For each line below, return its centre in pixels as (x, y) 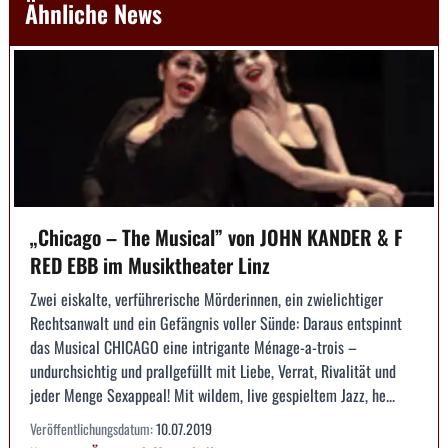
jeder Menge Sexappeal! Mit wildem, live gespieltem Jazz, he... (212, 395)
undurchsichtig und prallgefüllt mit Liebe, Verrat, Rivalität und (213, 371)
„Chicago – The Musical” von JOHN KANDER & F (216, 237)
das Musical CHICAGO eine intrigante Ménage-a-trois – (193, 347)
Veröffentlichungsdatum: (93, 429)
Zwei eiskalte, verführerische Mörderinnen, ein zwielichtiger (206, 299)
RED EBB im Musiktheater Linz (150, 265)
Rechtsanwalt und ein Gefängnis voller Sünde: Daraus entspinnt (216, 323)
